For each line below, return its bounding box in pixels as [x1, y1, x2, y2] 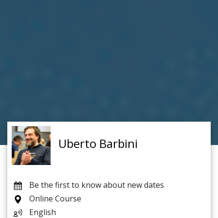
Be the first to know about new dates [29, 180, 164, 191]
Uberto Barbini [58, 135, 138, 152]
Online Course [29, 193, 81, 204]
